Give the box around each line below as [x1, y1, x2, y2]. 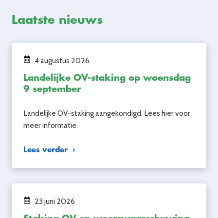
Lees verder [23, 145, 68, 154]
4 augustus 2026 [33, 55, 90, 65]
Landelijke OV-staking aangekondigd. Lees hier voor [23, 108, 190, 118]
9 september [23, 85, 81, 94]
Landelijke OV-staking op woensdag [23, 73, 191, 83]
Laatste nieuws [12, 14, 103, 26]
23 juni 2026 [33, 196, 75, 206]
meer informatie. [23, 120, 78, 130]
